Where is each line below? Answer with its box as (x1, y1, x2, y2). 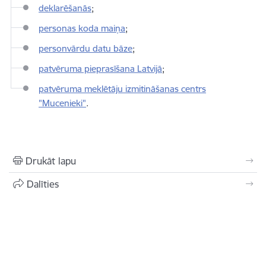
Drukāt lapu (26, 155, 76, 167)
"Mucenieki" (39, 97, 86, 109)
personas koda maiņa (39, 23, 125, 34)
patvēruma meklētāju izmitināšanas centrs (39, 83, 206, 94)
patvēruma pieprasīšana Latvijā (39, 63, 162, 74)
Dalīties (27, 178, 59, 190)
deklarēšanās (39, 2, 91, 14)
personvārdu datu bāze (39, 43, 132, 54)
